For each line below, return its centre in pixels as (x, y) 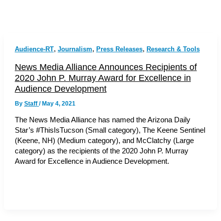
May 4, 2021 (58, 103)
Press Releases (119, 49)
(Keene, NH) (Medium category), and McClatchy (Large (104, 141)
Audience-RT (34, 49)
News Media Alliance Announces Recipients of (106, 67)
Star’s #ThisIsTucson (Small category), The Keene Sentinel (110, 130)
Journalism (75, 49)
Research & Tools (173, 49)
